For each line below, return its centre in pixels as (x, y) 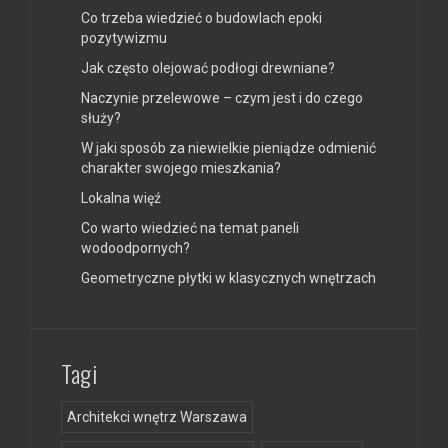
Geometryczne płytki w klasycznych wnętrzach (228, 278)
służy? (101, 118)
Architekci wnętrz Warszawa (157, 417)
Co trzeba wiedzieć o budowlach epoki (201, 18)
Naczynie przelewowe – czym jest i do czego (222, 98)
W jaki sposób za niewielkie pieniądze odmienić (228, 148)
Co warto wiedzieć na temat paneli (190, 228)
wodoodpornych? (135, 248)
